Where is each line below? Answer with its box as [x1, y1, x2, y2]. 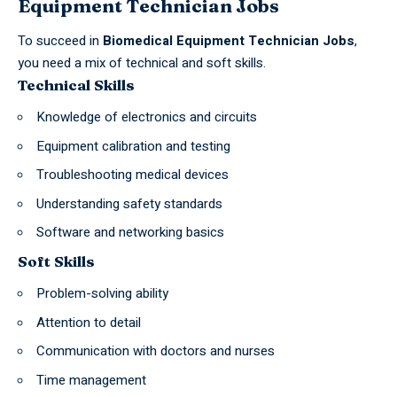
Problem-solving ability [36, 284, 168, 304]
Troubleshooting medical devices [36, 165, 229, 185]
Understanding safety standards [36, 193, 222, 214]
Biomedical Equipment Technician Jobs [103, 30, 354, 51]
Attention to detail [36, 312, 141, 332]
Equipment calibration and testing [36, 136, 230, 156]
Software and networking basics [36, 222, 224, 243]
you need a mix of [18, 52, 126, 73]
